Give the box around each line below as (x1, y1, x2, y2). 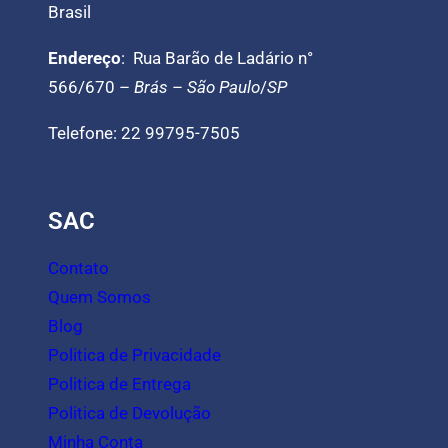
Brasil (48, 2, 91, 23)
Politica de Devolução (48, 403, 211, 424)
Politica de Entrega (48, 374, 191, 395)
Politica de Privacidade (48, 345, 221, 366)
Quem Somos (48, 287, 151, 308)
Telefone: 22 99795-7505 (48, 123, 240, 144)
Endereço (48, 48, 121, 69)
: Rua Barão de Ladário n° (121, 48, 313, 69)
